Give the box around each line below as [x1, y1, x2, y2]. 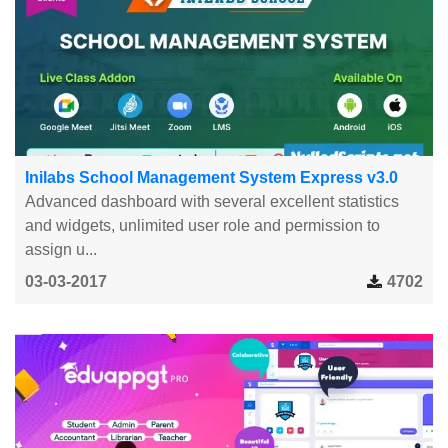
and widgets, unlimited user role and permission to [25, 216, 380, 234]
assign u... [25, 240, 97, 258]
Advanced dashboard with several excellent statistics [25, 192, 399, 210]
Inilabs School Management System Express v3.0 [25, 168, 398, 186]
